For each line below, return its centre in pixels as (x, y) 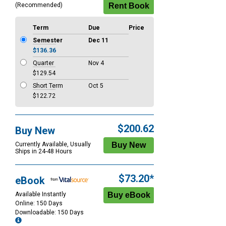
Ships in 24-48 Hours (44, 152)
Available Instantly (41, 194)
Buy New (35, 131)
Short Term (48, 86)
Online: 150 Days (39, 204)
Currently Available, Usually (53, 145)
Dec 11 (98, 41)
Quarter (43, 63)
